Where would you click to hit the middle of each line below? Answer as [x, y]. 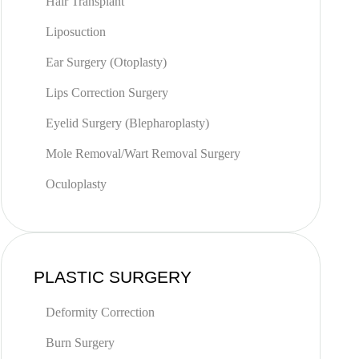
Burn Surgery [80, 343]
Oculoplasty [76, 184]
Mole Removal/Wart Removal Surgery [143, 153]
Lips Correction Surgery [107, 93]
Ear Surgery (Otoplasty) [106, 62]
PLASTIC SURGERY [112, 277]
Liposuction [75, 32]
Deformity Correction [100, 312]
